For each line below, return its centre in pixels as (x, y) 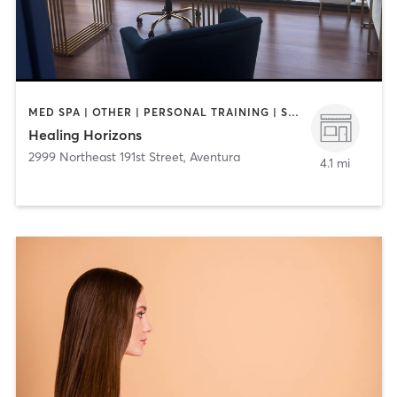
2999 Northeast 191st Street (105, 157)
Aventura (214, 157)
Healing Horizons (85, 135)
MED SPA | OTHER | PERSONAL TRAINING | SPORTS (293, 112)
